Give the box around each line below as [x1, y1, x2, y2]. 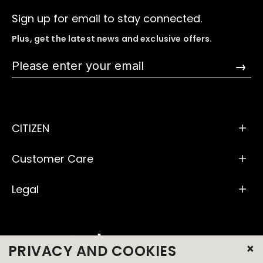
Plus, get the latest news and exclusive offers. [12, 32, 213, 45]
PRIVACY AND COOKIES [8, 241, 177, 261]
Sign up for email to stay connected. [12, 11, 202, 26]
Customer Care [12, 151, 93, 166]
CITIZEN [12, 120, 49, 136]
